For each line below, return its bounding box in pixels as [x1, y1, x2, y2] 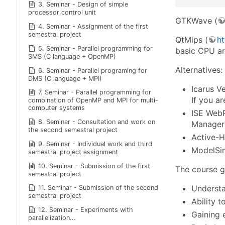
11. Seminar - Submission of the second [38, 184, 159, 192]
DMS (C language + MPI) [28, 74, 102, 82]
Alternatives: [175, 64, 222, 75]
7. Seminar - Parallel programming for [38, 88, 152, 96]
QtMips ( [175, 34, 208, 45]
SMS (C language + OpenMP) [28, 52, 116, 60]
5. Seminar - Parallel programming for [38, 44, 153, 52]
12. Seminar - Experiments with [38, 206, 134, 214]
